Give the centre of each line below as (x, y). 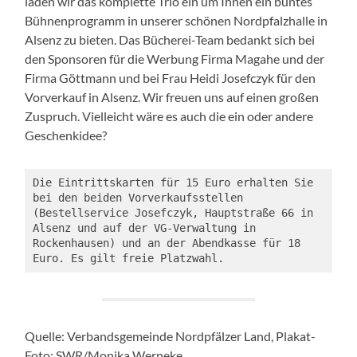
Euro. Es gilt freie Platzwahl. (128, 258)
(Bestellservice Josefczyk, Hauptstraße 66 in (173, 212)
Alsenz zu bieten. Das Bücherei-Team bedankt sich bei (170, 40)
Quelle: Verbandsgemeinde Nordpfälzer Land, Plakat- (171, 335)
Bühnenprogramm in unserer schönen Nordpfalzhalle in (177, 21)
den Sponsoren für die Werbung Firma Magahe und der (175, 59)
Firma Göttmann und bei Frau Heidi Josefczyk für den (171, 78)
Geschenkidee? (66, 135)
